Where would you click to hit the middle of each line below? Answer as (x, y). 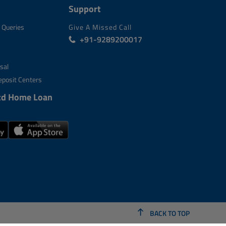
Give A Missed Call (100, 27)
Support (85, 9)
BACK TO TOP (169, 213)
